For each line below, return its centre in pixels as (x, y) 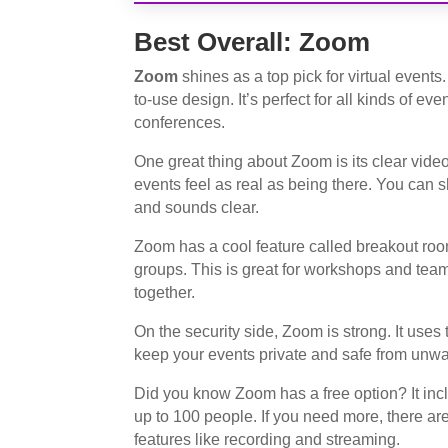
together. (165, 292)
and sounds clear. (197, 207)
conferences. (180, 122)
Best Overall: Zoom (252, 41)
